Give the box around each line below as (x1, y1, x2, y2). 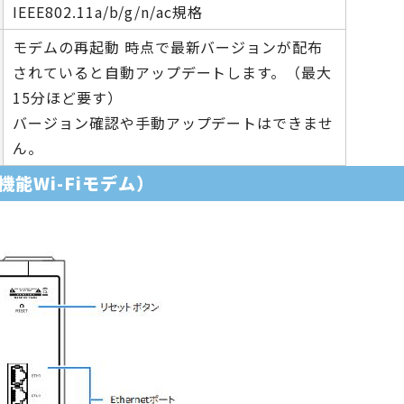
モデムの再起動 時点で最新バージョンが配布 (13, 36, 324, 58)
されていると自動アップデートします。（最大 (13, 61, 333, 83)
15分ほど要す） (13, 87, 123, 108)
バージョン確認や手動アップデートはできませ (13, 112, 335, 133)
